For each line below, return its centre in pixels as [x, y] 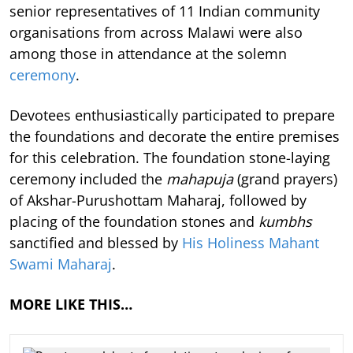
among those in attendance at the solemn [148, 53]
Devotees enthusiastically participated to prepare [172, 115]
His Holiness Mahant [251, 242]
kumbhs [285, 221]
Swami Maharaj [61, 264]
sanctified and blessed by [96, 242]
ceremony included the [88, 178]
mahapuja [200, 178]
